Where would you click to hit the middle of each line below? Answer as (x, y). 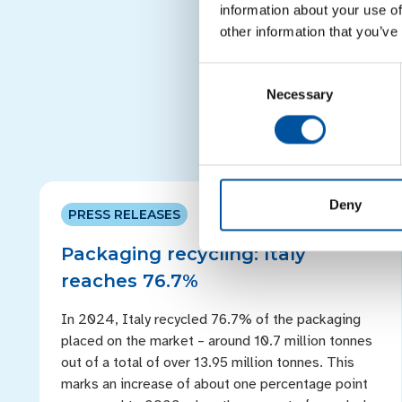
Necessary (300, 94)
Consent (223, 73)
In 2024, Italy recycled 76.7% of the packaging (211, 319)
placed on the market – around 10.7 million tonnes (217, 341)
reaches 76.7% (130, 281)
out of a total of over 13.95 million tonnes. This (208, 363)
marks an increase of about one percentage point (214, 384)
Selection (226, 94)
